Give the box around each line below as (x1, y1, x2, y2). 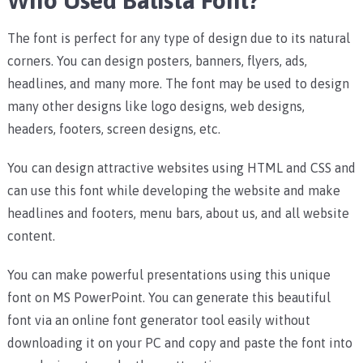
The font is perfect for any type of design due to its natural (6, 31, 350, 46)
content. (6, 228, 55, 244)
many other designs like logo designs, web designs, (6, 99, 305, 114)
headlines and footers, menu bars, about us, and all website (6, 206, 349, 221)
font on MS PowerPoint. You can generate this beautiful (6, 290, 331, 305)
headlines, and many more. (6, 76, 165, 92)
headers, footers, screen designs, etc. (6, 122, 220, 137)
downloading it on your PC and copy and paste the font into (6, 335, 352, 351)
